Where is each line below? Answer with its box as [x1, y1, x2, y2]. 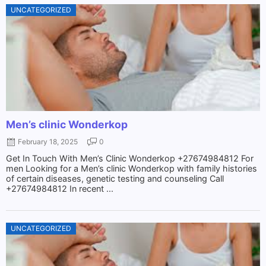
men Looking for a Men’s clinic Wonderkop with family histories [6, 163, 257, 173]
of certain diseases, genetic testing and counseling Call [6, 173, 224, 183]
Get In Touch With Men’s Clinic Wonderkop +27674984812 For [6, 153, 254, 163]
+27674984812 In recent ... [6, 183, 113, 194]
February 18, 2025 [18, 137, 78, 146]
